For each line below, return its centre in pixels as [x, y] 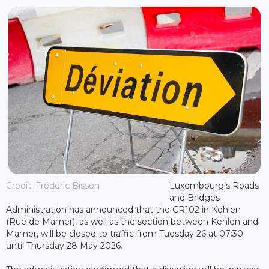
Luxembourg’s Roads [214, 186]
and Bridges [194, 198]
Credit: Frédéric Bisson [53, 186]
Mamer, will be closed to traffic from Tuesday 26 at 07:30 [125, 234]
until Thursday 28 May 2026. [64, 246]
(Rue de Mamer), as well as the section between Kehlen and [132, 222]
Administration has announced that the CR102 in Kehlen [123, 210]
